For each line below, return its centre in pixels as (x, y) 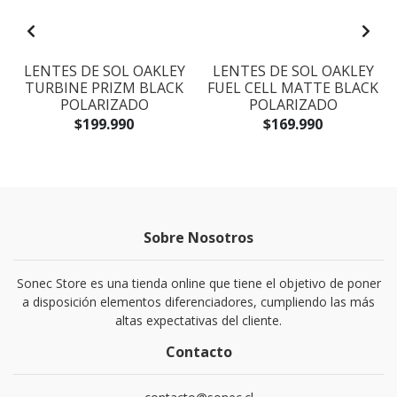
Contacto (198, 352)
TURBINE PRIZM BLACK (104, 88)
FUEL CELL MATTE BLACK (293, 88)
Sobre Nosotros (198, 238)
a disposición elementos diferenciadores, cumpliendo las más (198, 302)
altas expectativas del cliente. (198, 321)
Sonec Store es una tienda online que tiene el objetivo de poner (198, 284)
